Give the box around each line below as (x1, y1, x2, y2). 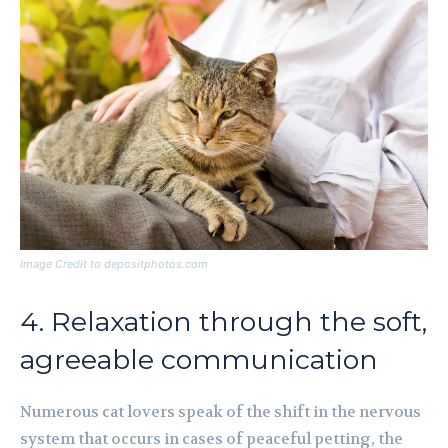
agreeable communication (20, 343, 378, 377)
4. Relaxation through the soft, (20, 305, 427, 339)
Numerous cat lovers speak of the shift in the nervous (20, 402, 421, 423)
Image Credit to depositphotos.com (20, 257, 208, 272)
